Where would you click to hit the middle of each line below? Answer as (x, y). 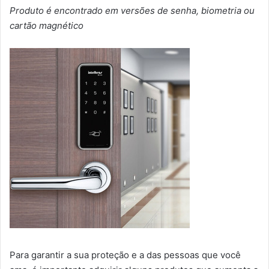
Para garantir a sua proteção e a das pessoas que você (125, 255)
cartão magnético (47, 26)
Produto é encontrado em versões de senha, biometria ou (132, 11)
